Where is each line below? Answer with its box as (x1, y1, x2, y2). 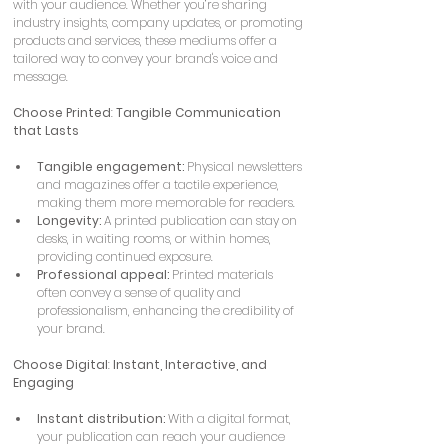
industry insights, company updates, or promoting (13, 13, 306, 31)
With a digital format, (165, 409, 294, 427)
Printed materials (169, 265, 276, 283)
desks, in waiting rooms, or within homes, (37, 229, 274, 247)
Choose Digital (13, 355, 108, 373)
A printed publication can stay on (101, 211, 300, 229)
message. (13, 67, 68, 85)
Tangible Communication (116, 103, 284, 121)
